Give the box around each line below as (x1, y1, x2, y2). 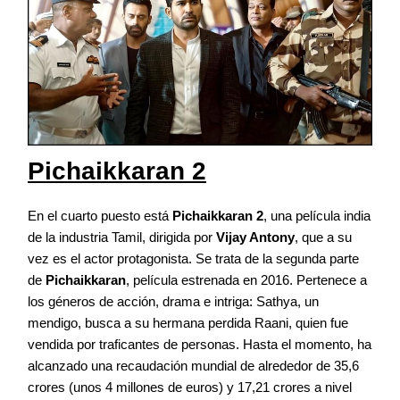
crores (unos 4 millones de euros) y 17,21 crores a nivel (28, 379, 352, 396)
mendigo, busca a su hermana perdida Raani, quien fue (28, 315, 348, 331)
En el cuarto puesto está (28, 208, 172, 224)
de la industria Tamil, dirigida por (28, 229, 216, 246)
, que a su (295, 229, 352, 246)
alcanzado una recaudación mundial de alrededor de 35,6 (28, 358, 359, 374)
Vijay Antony (216, 229, 295, 246)
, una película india (263, 208, 371, 224)
